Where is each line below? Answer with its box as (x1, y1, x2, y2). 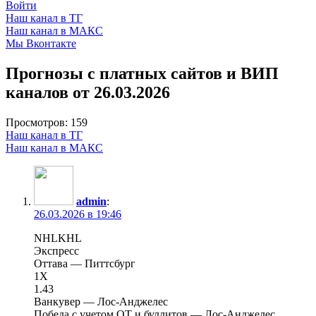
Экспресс (34, 244, 79, 257)
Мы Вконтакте (6, 37, 76, 49)
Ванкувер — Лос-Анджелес (34, 295, 168, 308)
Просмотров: (6, 116, 68, 128)
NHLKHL (34, 231, 82, 244)
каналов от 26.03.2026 (6, 83, 170, 102)
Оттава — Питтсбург (34, 257, 135, 269)
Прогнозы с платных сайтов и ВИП (6, 63, 279, 83)
